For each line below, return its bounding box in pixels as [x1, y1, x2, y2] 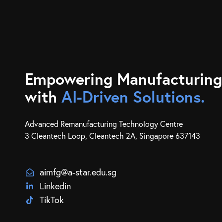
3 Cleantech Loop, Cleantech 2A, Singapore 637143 [25, 131, 200, 141]
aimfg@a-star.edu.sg [40, 166, 116, 178]
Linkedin [40, 180, 71, 192]
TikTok [40, 194, 64, 206]
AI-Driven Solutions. [61, 86, 205, 107]
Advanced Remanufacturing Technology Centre [25, 119, 183, 129]
